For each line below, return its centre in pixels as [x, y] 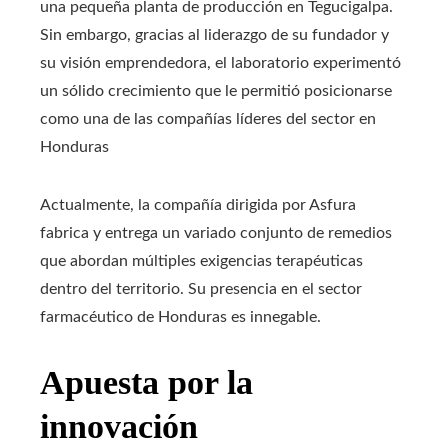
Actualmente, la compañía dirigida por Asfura [198, 204]
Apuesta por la [146, 382]
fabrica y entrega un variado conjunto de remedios [216, 232]
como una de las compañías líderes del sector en [208, 118]
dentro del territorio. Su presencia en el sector [201, 288]
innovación [119, 426]
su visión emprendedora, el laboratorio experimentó [220, 62]
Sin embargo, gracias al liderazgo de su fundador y [214, 34]
